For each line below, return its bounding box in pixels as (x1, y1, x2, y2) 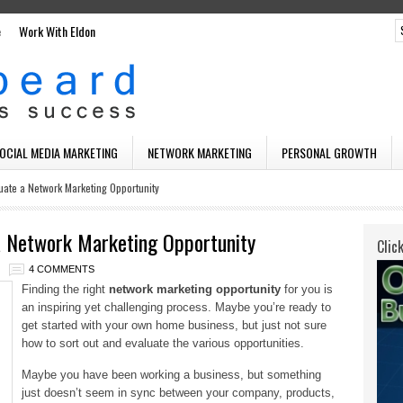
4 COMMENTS (29, 264, 94, 274)
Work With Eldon (19, 22, 95, 40)
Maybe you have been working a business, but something (22, 368, 321, 381)
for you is (281, 282, 333, 296)
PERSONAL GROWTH (282, 143, 377, 162)
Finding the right (22, 282, 109, 296)
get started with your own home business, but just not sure (22, 318, 327, 332)
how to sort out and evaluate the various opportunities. (22, 336, 304, 350)
